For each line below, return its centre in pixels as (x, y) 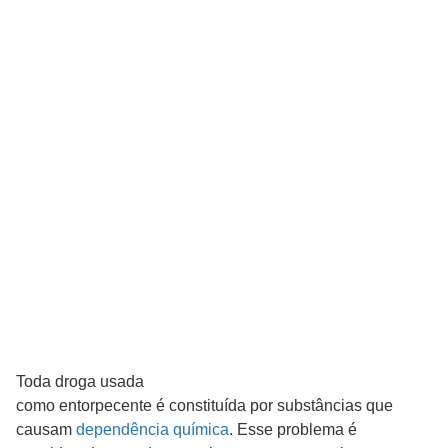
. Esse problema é (293, 430)
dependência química (152, 430)
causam (46, 430)
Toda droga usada (80, 382)
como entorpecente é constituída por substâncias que (204, 406)
